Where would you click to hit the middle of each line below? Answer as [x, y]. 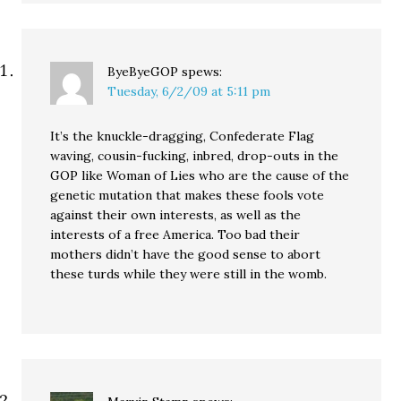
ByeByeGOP [143, 72]
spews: [202, 72]
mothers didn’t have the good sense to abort [186, 254]
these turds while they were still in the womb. [189, 274]
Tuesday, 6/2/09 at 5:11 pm [189, 91]
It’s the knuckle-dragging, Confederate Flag [183, 136]
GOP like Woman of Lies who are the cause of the [200, 175]
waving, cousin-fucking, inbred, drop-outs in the [195, 156]
